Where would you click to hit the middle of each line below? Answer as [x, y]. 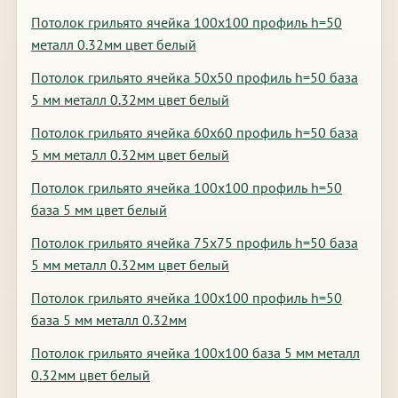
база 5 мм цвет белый [99, 210]
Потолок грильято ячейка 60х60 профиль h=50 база [194, 132]
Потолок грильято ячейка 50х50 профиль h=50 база [194, 77]
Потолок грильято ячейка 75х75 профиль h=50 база [194, 243]
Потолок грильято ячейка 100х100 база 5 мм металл [195, 353]
